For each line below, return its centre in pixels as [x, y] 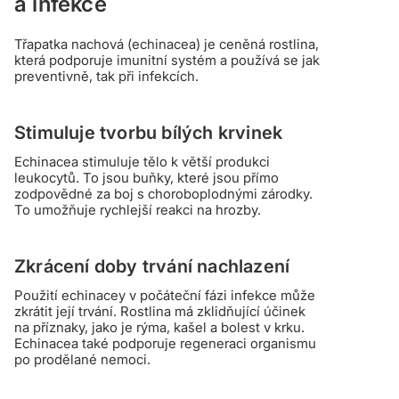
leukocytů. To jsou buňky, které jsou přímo [147, 178]
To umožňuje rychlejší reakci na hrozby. [138, 210]
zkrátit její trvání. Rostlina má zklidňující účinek [160, 312]
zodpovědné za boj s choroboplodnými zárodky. [163, 194]
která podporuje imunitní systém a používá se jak [167, 61]
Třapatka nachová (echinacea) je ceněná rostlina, [167, 45]
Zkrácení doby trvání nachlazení [152, 267]
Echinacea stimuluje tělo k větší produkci [142, 162]
